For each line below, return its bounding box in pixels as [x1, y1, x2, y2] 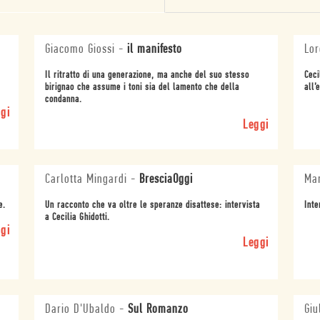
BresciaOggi [139, 172, 194, 186]
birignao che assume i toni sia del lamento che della [45, 81, 240, 93]
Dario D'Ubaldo [45, 302, 116, 316]
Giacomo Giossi [45, 42, 116, 56]
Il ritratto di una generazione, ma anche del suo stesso [45, 69, 250, 81]
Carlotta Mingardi [45, 172, 128, 186]
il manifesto [127, 42, 183, 56]
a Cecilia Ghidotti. [45, 211, 111, 223]
